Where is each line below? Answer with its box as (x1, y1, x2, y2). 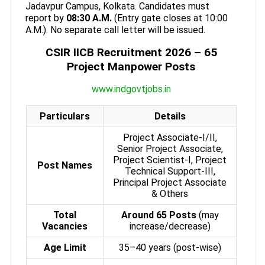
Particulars (40, 110, 91, 122)
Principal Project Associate (113, 176, 227, 188)
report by (25, 12, 66, 24)
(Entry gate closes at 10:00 (111, 12, 228, 24)
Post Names (37, 159, 93, 171)
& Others (151, 188, 189, 199)
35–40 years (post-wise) (118, 241, 221, 253)
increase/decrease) (129, 220, 211, 232)
